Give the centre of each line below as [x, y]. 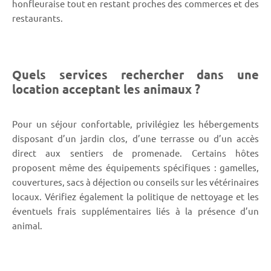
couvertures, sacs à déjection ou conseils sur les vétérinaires [135, 181]
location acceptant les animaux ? [106, 89]
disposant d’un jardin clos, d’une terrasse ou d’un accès [135, 138]
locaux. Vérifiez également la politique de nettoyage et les [135, 196]
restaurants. [38, 18]
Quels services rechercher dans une [135, 74]
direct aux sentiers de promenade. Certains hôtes [135, 152]
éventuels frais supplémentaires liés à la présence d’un [135, 211]
